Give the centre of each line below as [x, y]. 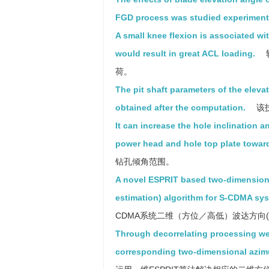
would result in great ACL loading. [185, 53]
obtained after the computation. [180, 107]
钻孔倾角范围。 [145, 162]
